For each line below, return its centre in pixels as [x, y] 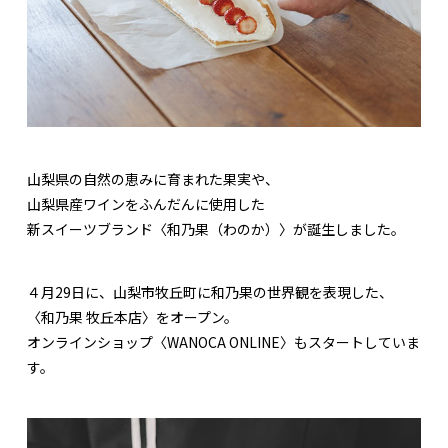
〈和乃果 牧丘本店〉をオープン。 [132, 317]
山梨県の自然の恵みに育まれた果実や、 [153, 179]
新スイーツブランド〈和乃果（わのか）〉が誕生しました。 [216, 229]
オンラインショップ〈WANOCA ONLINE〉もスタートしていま [223, 342]
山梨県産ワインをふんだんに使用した [146, 204]
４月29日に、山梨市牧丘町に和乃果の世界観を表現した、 [210, 292]
